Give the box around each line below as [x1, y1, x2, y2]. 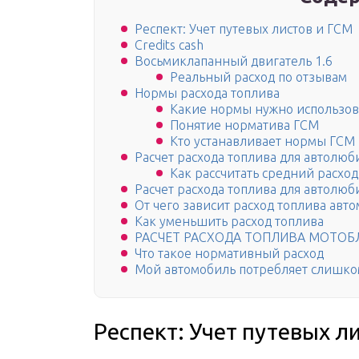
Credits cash [135, 38, 204, 53]
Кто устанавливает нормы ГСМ [170, 134, 355, 149]
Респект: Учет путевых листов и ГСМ [135, 22, 353, 37]
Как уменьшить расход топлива [135, 214, 324, 229]
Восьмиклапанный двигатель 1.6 [135, 54, 333, 69]
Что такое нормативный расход [135, 246, 324, 261]
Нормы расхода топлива [135, 86, 280, 101]
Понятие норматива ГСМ [170, 118, 319, 133]
